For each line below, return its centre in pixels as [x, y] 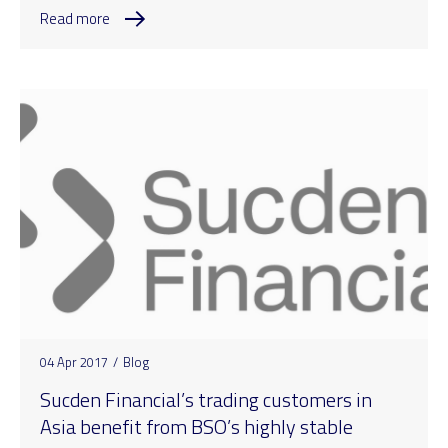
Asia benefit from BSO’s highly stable [196, 426]
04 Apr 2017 [74, 361]
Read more [75, 18]
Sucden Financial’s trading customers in [206, 399]
